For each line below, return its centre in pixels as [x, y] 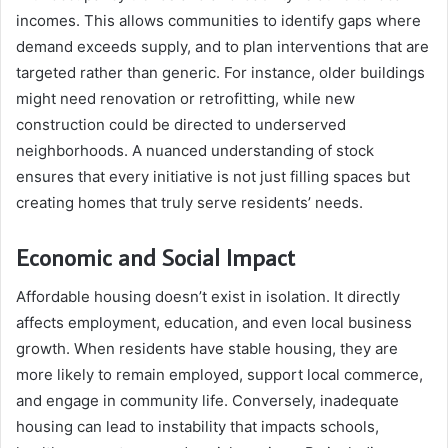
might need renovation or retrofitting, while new [185, 98]
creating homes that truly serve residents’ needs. [189, 202]
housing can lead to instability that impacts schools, [197, 427]
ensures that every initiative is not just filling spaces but [213, 176]
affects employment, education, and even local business [214, 323]
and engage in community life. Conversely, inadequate [207, 401]
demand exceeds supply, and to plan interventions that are [222, 46]
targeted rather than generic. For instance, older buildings [220, 72]
